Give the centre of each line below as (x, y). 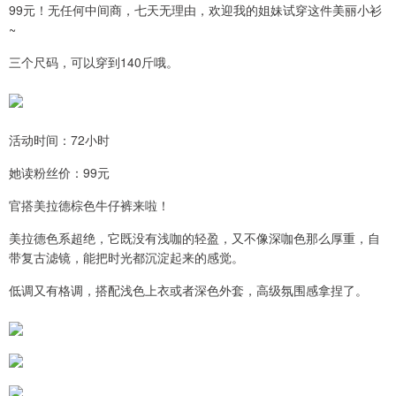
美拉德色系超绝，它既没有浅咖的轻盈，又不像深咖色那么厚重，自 (194, 237)
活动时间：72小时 (59, 139)
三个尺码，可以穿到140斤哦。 (94, 61)
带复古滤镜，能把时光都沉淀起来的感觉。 (126, 257)
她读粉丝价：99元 (59, 172)
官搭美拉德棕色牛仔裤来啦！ (89, 205)
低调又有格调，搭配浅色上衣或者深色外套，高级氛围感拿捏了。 (188, 289)
